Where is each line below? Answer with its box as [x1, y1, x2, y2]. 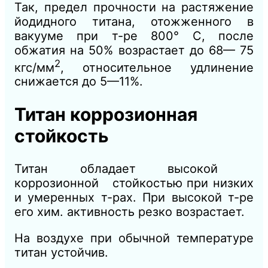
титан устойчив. [14, 245, 108, 260]
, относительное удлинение [60, 60, 254, 75]
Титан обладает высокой [14, 161, 254, 176]
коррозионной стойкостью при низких [14, 175, 254, 190]
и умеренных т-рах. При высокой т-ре [14, 190, 254, 205]
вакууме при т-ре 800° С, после [14, 28, 254, 43]
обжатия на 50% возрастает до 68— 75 [14, 42, 254, 57]
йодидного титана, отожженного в [14, 14, 254, 29]
